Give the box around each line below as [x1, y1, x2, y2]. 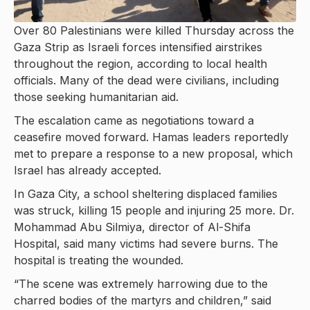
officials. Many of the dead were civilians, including [14, 73, 279, 88]
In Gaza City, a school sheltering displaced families [14, 187, 277, 201]
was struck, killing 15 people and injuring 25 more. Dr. [14, 203, 294, 218]
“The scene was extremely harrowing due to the [14, 277, 268, 291]
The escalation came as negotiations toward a [14, 113, 254, 128]
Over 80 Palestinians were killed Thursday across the [14, 24, 294, 38]
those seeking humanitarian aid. [14, 90, 179, 104]
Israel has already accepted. [14, 163, 161, 178]
